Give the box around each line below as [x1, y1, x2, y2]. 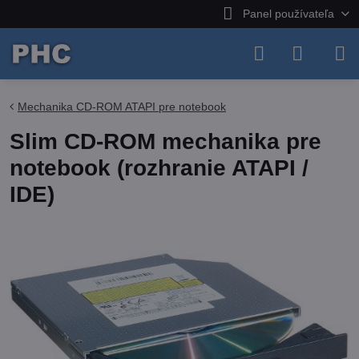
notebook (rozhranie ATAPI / [10, 155, 309, 180]
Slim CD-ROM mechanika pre [10, 129, 321, 154]
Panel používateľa [242, 7, 334, 20]
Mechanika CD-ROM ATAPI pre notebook [18, 100, 226, 113]
